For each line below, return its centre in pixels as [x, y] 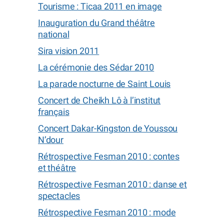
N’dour [51, 140]
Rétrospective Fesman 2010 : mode [107, 212]
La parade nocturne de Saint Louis [104, 84]
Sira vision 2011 [69, 51]
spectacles [59, 196]
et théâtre [57, 168]
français [54, 112]
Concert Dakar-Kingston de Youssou [108, 128]
